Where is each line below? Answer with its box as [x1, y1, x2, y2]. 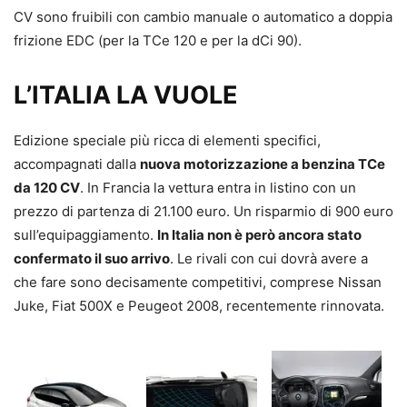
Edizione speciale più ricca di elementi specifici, [14, 132, 321, 150]
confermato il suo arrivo [14, 250, 170, 268]
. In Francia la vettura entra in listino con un [80, 179, 356, 197]
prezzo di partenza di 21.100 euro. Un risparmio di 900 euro [14, 203, 393, 221]
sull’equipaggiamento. [14, 226, 157, 244]
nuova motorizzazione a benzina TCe [140, 155, 385, 174]
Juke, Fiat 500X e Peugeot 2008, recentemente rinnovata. [14, 297, 384, 315]
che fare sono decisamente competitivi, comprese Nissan [14, 273, 382, 292]
